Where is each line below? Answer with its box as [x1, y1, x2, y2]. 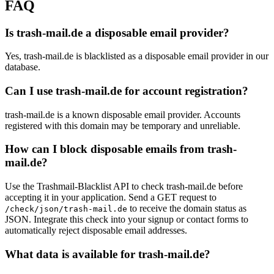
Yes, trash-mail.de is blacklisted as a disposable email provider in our [5, 51, 268, 62]
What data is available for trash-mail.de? [5, 247, 210, 261]
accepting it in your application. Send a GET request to [5, 192, 217, 203]
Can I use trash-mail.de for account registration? [5, 84, 248, 97]
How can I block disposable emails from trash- [5, 143, 237, 156]
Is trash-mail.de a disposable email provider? [5, 26, 229, 39]
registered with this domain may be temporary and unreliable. [5, 120, 240, 131]
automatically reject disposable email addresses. [5, 225, 187, 236]
